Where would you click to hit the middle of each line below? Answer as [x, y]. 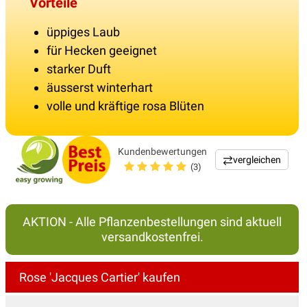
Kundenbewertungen [163, 151]
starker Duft [79, 69]
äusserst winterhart [100, 88]
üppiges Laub [83, 32]
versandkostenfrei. [152, 237]
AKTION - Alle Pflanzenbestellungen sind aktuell [152, 222]
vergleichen [257, 160]
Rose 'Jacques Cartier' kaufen [100, 278]
